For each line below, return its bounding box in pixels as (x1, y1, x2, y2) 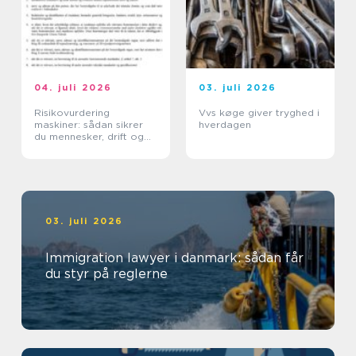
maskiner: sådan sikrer (34, 118, 143, 130)
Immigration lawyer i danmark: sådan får (45, 250, 304, 265)
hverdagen (199, 118, 251, 130)
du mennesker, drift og (34, 130, 144, 142)
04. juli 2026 (34, 82, 113, 93)
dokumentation (34, 142, 109, 154)
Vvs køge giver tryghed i (199, 106, 319, 118)
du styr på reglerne (45, 266, 168, 281)
